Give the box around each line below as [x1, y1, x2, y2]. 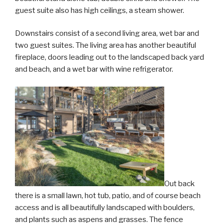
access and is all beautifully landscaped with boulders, [15, 203, 195, 212]
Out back [164, 179, 195, 188]
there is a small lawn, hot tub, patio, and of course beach [15, 191, 201, 200]
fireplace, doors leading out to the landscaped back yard [15, 53, 204, 62]
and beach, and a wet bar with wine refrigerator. [15, 65, 173, 74]
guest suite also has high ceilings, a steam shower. [15, 5, 184, 15]
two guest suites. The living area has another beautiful [15, 41, 196, 50]
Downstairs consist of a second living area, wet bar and [15, 29, 199, 38]
